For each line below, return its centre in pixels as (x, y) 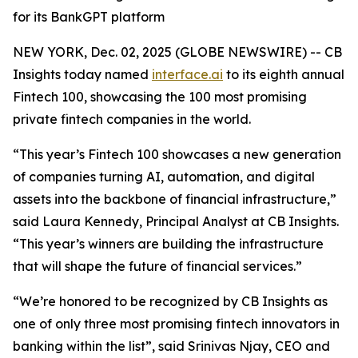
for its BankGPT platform (89, 17)
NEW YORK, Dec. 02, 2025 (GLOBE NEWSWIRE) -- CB (177, 52)
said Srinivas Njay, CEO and (244, 346)
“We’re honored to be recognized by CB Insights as (170, 301)
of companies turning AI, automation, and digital (164, 177)
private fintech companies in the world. (132, 119)
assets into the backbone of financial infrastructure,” (175, 199)
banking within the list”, (86, 346)
